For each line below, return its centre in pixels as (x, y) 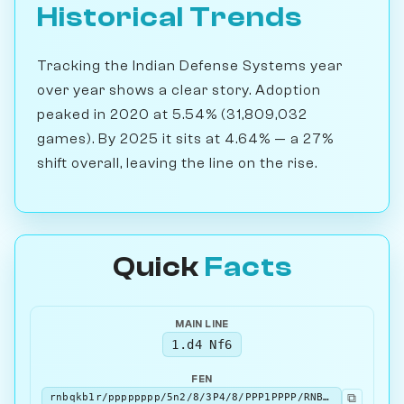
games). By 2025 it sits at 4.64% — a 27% (185, 138)
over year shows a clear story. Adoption (179, 90)
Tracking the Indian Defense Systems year (190, 65)
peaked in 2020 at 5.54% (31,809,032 (172, 114)
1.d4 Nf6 (202, 344)
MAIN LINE (202, 324)
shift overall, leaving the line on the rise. (177, 163)
